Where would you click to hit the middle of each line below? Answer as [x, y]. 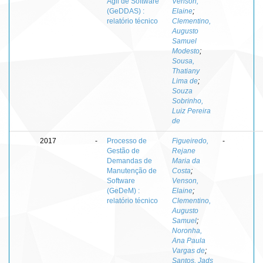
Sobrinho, [188, 101]
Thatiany [186, 71]
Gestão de [123, 151]
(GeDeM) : [123, 190]
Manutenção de [132, 171]
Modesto [186, 51]
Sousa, [183, 61]
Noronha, [187, 230]
